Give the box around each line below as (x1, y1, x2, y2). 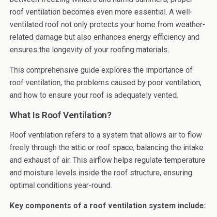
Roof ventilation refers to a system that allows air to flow (10, 130, 202, 139)
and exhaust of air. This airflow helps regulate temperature (10, 155, 205, 165)
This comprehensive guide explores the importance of (10, 65, 193, 75)
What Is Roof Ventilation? (10, 110, 111, 121)
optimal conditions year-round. (10, 181, 112, 190)
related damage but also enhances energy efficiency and (10, 32, 200, 42)
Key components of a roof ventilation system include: (10, 201, 206, 210)
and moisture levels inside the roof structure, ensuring (10, 168, 192, 177)
